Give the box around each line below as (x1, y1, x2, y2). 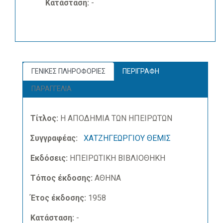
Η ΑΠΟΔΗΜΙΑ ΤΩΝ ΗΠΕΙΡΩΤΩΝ (58, 113, 172, 123)
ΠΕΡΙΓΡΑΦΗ (122, 67, 159, 75)
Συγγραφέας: (30, 133, 78, 143)
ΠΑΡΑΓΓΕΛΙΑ (31, 85, 72, 93)
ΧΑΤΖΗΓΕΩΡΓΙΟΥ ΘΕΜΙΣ (84, 133, 171, 143)
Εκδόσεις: (30, 153, 68, 163)
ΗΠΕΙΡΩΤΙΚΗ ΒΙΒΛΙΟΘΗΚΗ (68, 153, 165, 163)
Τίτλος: (30, 113, 58, 123)
